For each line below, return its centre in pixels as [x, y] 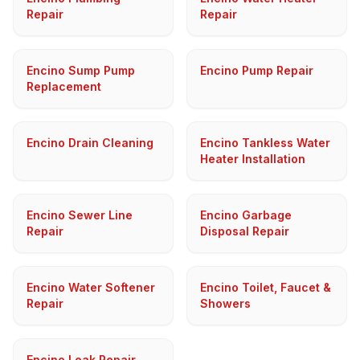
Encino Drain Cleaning [90, 143]
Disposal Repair [245, 231]
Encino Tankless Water [265, 143]
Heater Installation [253, 159]
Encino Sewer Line [80, 215]
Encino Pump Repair [257, 70]
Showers [225, 303]
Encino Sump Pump [81, 70]
